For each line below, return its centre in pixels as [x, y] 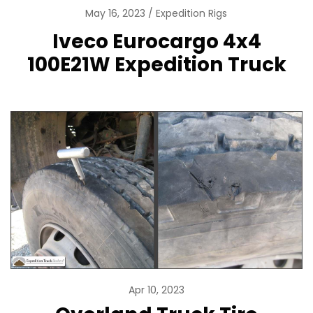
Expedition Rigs [191, 14]
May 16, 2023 [116, 14]
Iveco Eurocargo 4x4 [156, 42]
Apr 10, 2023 [156, 290]
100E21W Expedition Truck [156, 65]
